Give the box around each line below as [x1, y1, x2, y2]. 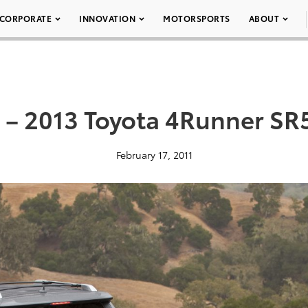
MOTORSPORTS [163, 12, 230, 24]
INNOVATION [79, 12, 135, 24]
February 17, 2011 [115, 148, 192, 162]
